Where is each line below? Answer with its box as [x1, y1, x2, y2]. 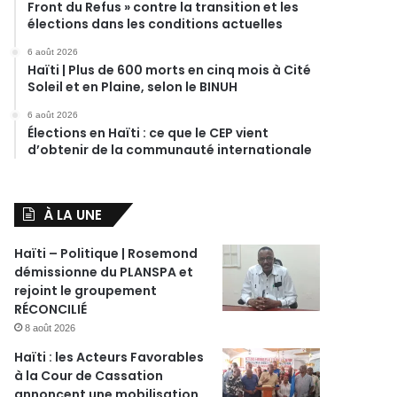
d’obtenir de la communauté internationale [27, 141, 313, 159]
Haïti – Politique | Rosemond [14, 245, 198, 262]
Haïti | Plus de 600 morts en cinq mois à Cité [27, 61, 312, 79]
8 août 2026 [25, 323, 76, 333]
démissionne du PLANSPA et [14, 263, 194, 281]
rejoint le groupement [14, 282, 158, 300]
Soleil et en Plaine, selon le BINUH [27, 78, 238, 96]
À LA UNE [43, 206, 103, 224]
